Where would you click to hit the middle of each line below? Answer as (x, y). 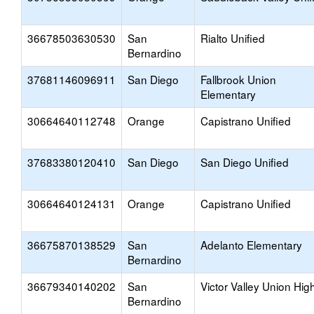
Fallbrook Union (238, 79)
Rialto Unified (233, 38)
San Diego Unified (245, 162)
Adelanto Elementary (251, 245)
